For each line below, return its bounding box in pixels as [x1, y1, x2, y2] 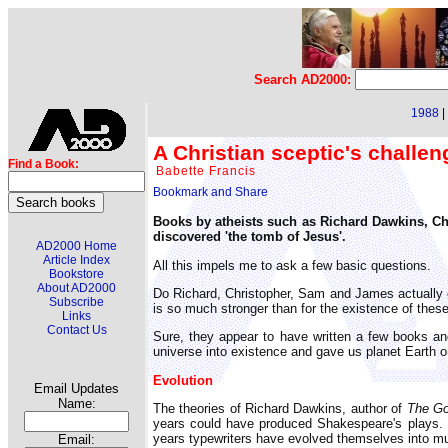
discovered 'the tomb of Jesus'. [153, 229, 346, 245]
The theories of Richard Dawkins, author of [153, 400, 407, 416]
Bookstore [49, 267, 104, 281]
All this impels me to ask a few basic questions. [153, 257, 431, 273]
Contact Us [46, 323, 107, 337]
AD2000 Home [36, 239, 117, 253]
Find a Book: [8, 157, 79, 171]
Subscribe [49, 295, 104, 309]
